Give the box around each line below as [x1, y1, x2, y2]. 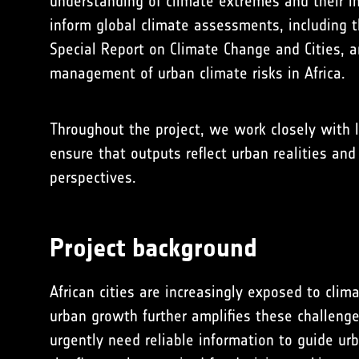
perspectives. [50, 167, 136, 187]
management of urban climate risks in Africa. [50, 63, 345, 83]
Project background [50, 232, 257, 264]
